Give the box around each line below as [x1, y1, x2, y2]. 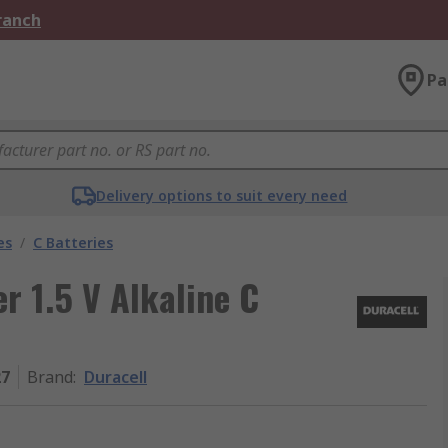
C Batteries [33, 233, 113, 252]
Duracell [84, 366, 147, 388]
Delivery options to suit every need [96, 186, 348, 205]
